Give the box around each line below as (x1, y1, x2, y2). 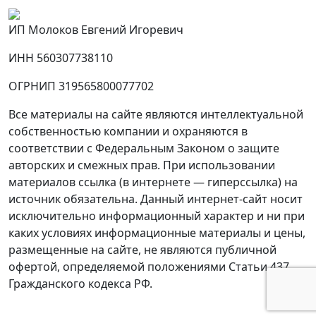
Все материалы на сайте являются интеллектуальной (8, 107, 303, 122)
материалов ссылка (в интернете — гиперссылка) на (8, 174, 298, 190)
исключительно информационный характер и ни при (8, 208, 305, 224)
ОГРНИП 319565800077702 (8, 78, 154, 94)
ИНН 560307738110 (8, 50, 113, 66)
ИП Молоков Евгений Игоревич (8, 22, 183, 37)
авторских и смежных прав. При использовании (8, 157, 275, 173)
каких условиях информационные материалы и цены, (8, 225, 305, 241)
